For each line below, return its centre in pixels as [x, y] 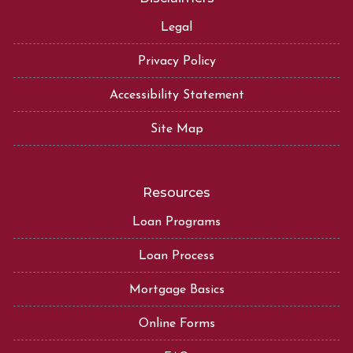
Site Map [176, 129]
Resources [176, 192]
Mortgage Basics [176, 290]
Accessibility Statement [176, 95]
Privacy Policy [176, 61]
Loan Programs [176, 222]
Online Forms [176, 323]
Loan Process [176, 256]
